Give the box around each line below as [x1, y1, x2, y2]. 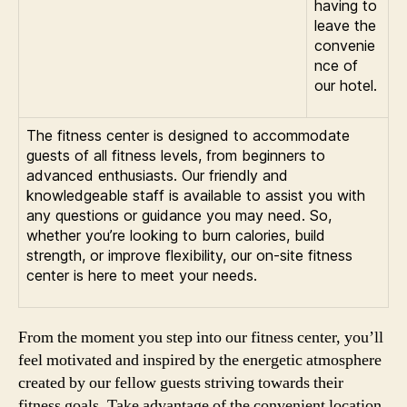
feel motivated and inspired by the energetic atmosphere [18, 350, 382, 371]
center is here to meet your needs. [26, 266, 257, 284]
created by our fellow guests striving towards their [18, 372, 343, 393]
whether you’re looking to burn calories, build [26, 226, 325, 244]
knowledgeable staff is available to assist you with [26, 186, 365, 204]
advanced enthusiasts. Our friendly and [26, 166, 288, 184]
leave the [314, 16, 376, 35]
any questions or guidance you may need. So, [26, 206, 332, 224]
